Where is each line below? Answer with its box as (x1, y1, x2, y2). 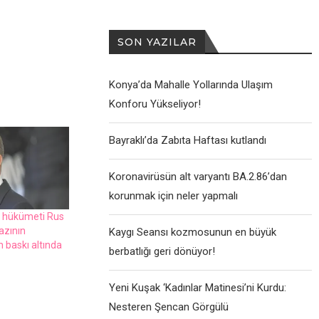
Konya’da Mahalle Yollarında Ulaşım (109, 78, 273, 92)
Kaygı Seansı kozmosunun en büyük (109, 226, 277, 239)
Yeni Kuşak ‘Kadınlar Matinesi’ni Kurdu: (109, 281, 287, 295)
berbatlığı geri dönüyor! (109, 245, 216, 258)
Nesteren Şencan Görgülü (109, 300, 229, 314)
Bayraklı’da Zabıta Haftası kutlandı (109, 134, 267, 147)
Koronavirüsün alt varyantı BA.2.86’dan (109, 170, 288, 184)
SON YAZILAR (117, 36, 197, 49)
